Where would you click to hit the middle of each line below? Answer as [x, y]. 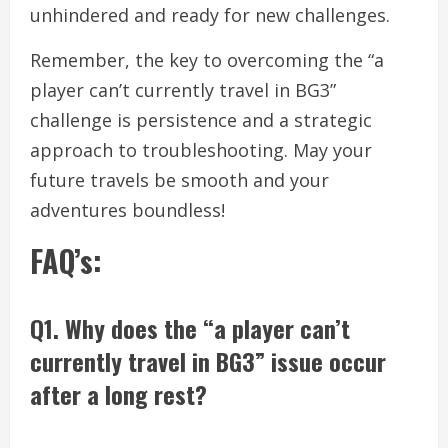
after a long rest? [118, 394]
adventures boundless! [127, 210]
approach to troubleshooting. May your [201, 150]
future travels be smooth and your [179, 180]
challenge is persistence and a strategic [201, 120]
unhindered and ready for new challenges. [210, 15]
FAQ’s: [70, 261]
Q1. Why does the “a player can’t [190, 328]
